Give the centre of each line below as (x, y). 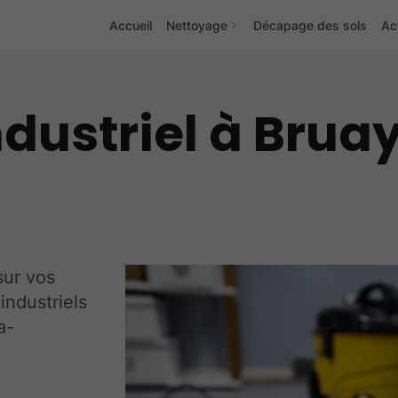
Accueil (131, 25)
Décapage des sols (310, 25)
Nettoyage (196, 25)
